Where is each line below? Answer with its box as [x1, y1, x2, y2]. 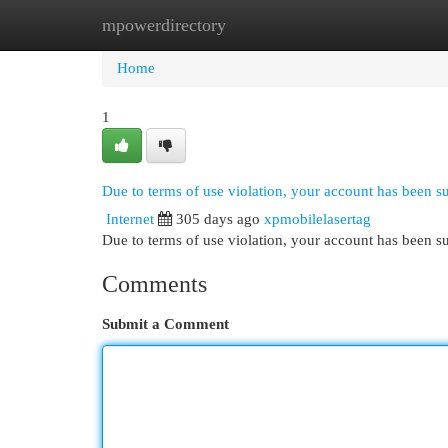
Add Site [339, 17, 393, 33]
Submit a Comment [102, 316, 229, 332]
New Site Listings [200, 17, 309, 33]
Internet [106, 211, 154, 227]
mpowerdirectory [102, 15, 226, 35]
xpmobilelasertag [264, 211, 371, 227]
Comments [102, 271, 207, 297]
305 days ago [176, 211, 260, 227]
